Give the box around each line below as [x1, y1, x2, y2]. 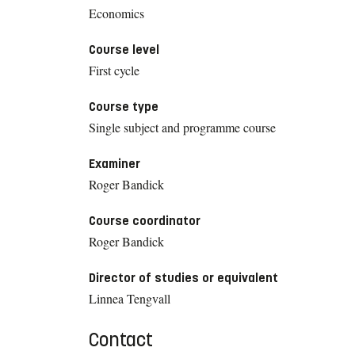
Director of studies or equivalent [89, 269, 278, 285]
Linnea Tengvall [89, 289, 170, 307]
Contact [89, 327, 153, 352]
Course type [89, 98, 158, 114]
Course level [89, 41, 159, 57]
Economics [89, 4, 144, 21]
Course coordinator [89, 212, 200, 228]
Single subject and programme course [89, 118, 276, 136]
